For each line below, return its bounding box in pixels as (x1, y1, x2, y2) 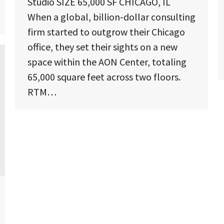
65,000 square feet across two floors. (27, 70, 180, 83)
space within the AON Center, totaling (27, 55, 186, 68)
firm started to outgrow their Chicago (27, 25, 185, 38)
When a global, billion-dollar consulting (27, 10, 195, 23)
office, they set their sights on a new (27, 40, 177, 53)
